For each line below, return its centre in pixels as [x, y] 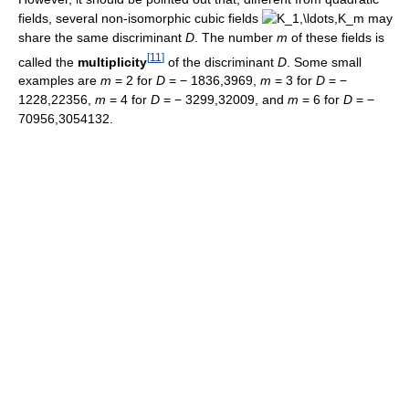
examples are [59, 81]
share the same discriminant [102, 37]
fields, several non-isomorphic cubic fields [140, 18]
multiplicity [112, 62]
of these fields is [336, 37]
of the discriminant [221, 62]
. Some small [324, 62]
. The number [236, 37]
